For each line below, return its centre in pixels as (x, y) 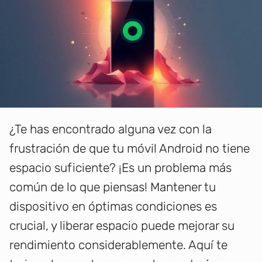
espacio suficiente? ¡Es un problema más (120, 168)
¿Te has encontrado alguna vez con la (111, 129)
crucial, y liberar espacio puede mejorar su (122, 226)
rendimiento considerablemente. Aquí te (118, 245)
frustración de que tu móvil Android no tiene (130, 149)
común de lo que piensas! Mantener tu (113, 187)
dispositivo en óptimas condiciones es (113, 206)
